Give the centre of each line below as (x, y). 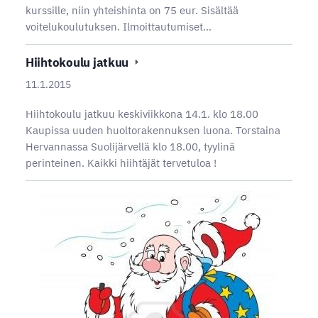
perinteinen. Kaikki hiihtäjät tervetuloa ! (121, 163)
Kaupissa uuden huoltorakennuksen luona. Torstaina (153, 131)
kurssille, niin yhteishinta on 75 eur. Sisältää (132, 10)
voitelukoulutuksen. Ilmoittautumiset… (118, 26)
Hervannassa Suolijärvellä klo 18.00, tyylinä (130, 147)
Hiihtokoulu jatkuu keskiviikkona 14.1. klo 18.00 (142, 114)
